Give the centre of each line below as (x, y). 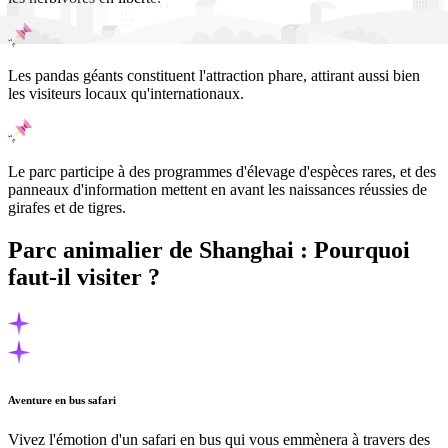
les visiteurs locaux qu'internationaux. (126, 94)
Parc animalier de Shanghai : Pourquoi (209, 250)
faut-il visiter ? (84, 277)
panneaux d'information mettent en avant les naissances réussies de (217, 190)
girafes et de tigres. (67, 208)
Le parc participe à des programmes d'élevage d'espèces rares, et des (222, 172)
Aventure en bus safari (62, 399)
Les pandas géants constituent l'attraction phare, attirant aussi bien (214, 76)
